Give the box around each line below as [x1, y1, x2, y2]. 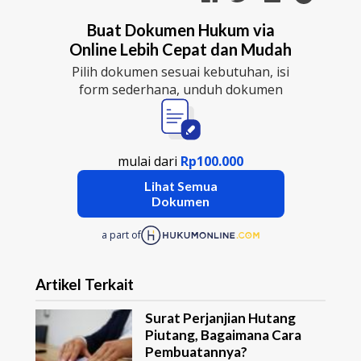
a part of [102, 228, 141, 243]
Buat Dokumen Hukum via [86, 19, 275, 39]
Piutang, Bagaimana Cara [145, 326, 301, 344]
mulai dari [118, 151, 180, 170]
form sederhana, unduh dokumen [78, 80, 283, 98]
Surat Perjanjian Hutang [145, 309, 296, 327]
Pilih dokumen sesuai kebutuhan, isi [72, 62, 289, 81]
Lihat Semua [143, 178, 218, 194]
